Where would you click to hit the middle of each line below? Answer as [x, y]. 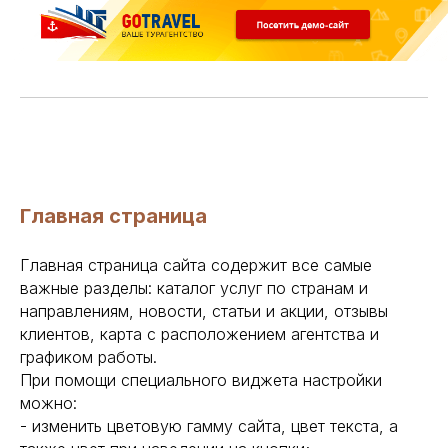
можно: [48, 402]
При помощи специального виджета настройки [201, 379]
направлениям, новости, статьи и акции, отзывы [204, 310]
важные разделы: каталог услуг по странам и [194, 287]
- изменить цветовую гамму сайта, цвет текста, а [209, 425]
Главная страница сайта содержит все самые [196, 264]
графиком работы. [88, 356]
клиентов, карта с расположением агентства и [199, 333]
